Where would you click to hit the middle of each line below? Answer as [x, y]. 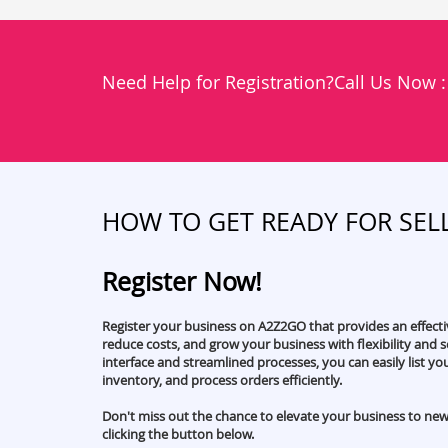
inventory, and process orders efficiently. [222, 379]
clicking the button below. [178, 433]
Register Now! [182, 281]
